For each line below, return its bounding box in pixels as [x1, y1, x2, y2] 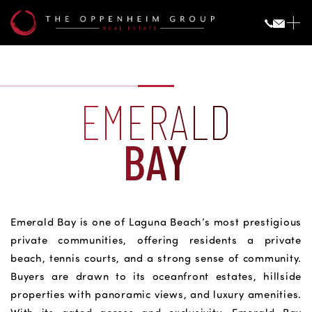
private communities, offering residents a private [10, 233, 302, 247]
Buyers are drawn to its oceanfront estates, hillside [10, 270, 302, 283]
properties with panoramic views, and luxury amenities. [10, 288, 302, 301]
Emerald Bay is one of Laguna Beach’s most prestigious [10, 215, 302, 228]
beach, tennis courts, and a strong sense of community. [10, 251, 302, 265]
